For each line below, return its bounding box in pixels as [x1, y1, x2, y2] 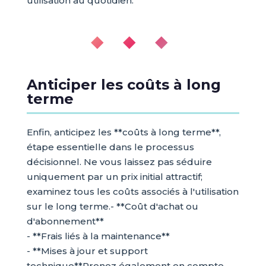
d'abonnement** [26, 216, 104, 227]
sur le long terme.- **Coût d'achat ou [26, 201, 198, 213]
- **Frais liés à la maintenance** [26, 230, 170, 242]
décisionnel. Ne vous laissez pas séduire [26, 156, 212, 168]
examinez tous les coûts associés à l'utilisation [26, 186, 239, 198]
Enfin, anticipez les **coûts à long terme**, [26, 126, 221, 138]
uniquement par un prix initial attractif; [26, 171, 202, 183]
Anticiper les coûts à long [26, 76, 221, 94]
